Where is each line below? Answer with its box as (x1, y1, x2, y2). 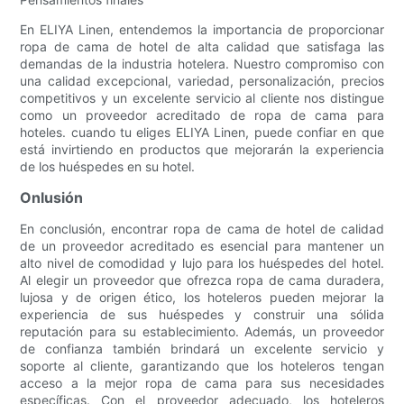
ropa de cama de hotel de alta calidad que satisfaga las (20, 39, 384, 55)
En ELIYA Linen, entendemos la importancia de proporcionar (20, 22, 384, 38)
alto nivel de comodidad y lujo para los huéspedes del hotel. (20, 255, 384, 271)
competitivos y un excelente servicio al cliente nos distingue (20, 90, 384, 106)
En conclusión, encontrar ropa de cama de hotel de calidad (20, 221, 384, 237)
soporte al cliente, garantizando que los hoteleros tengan (20, 358, 384, 374)
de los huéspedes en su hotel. (20, 159, 196, 175)
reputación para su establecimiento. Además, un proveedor (20, 324, 384, 340)
